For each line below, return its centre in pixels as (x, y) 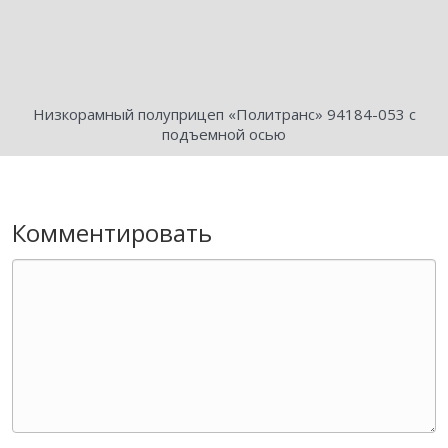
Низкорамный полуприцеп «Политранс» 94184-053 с (224, 114)
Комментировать (112, 233)
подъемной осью (224, 134)
